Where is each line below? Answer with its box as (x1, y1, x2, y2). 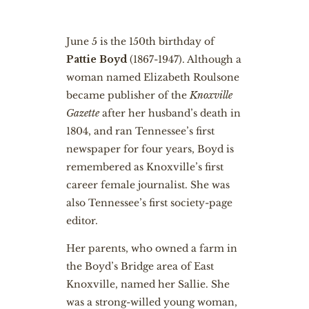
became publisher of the (66, 89, 190, 101)
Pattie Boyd (66, 53, 130, 66)
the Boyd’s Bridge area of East (66, 260, 214, 272)
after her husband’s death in (101, 107, 241, 119)
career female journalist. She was (66, 179, 230, 191)
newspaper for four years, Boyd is (66, 143, 234, 155)
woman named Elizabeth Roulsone (66, 71, 239, 83)
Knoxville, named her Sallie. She (66, 278, 230, 290)
